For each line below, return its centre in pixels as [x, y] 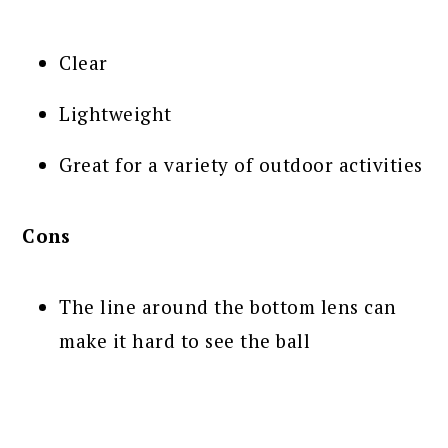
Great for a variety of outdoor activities [241, 164]
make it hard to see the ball [185, 340]
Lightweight [115, 113]
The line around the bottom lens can [228, 306]
